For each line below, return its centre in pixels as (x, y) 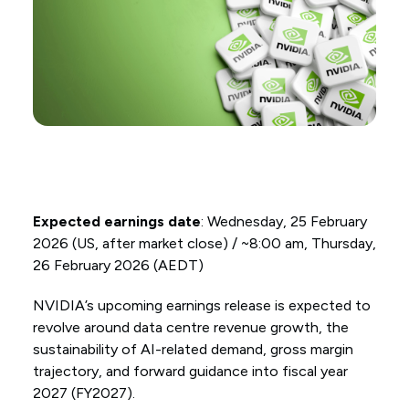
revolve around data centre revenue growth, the (190, 327)
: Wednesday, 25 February (283, 221)
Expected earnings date (116, 221)
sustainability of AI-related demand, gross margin (193, 349)
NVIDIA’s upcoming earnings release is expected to (201, 305)
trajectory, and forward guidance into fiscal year (190, 371)
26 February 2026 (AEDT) (118, 265)
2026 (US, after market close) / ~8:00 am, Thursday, (204, 243)
